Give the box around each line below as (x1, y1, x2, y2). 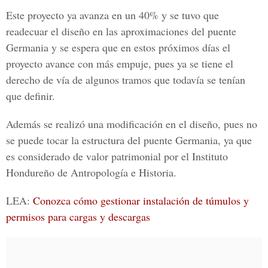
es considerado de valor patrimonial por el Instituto (6, 149, 228, 163)
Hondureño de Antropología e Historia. (6, 165, 176, 179)
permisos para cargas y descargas (6, 209, 150, 224)
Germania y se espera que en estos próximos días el (6, 40, 230, 54)
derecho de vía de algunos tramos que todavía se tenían (6, 72, 245, 87)
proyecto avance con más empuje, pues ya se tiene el (6, 56, 233, 71)
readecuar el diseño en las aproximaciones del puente (6, 24, 236, 38)
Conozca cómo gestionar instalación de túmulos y (33, 193, 249, 208)
